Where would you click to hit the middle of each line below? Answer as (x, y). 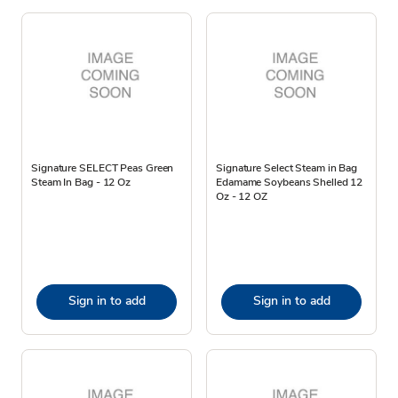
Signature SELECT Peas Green (103, 167)
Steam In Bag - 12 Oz (81, 182)
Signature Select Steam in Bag (287, 167)
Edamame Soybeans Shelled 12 (290, 182)
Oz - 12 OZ (242, 196)
